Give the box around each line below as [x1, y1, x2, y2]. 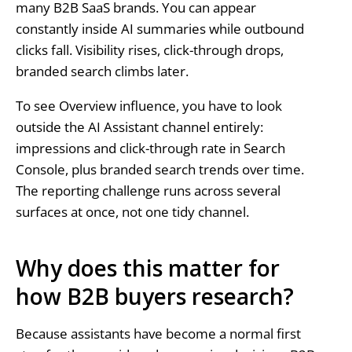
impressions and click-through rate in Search [15, 138, 285, 157]
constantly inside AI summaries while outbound [15, 20, 304, 38]
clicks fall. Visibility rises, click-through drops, [15, 41, 284, 60]
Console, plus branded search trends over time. [15, 159, 304, 178]
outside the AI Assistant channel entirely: [15, 117, 263, 136]
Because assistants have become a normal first [15, 324, 301, 343]
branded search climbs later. [15, 62, 189, 81]
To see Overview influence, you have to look [15, 96, 282, 115]
